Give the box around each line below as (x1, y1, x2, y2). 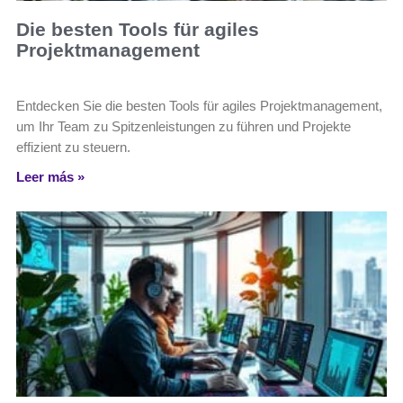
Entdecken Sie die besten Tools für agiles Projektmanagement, (16, 98, 382, 113)
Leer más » (16, 169, 85, 184)
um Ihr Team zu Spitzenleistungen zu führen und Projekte (16, 119, 351, 134)
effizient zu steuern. (16, 139, 130, 155)
